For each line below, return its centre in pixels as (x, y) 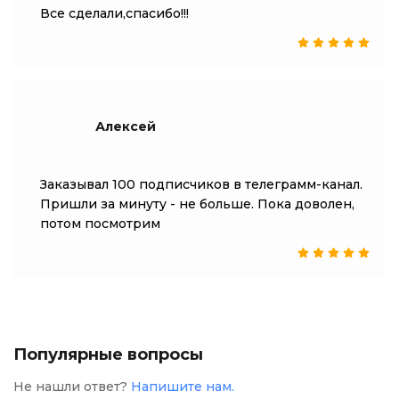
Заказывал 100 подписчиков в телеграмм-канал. (201, 184)
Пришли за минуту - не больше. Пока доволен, (197, 204)
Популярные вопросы (108, 354)
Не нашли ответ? (72, 387)
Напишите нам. (183, 387)
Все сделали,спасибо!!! (114, 13)
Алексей (126, 126)
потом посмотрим (100, 224)
